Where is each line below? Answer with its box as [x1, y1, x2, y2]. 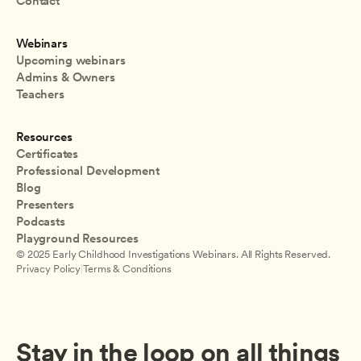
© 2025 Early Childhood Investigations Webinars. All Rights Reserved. [16, 248, 331, 261]
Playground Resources [16, 231, 139, 247]
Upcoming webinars [16, 53, 126, 68]
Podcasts [16, 214, 65, 230]
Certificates [16, 147, 79, 162]
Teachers [16, 87, 64, 102]
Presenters [16, 197, 74, 213]
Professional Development [16, 164, 160, 179]
